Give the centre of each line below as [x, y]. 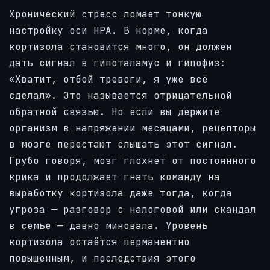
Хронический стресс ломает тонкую [105, 14]
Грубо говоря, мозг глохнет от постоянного [133, 161]
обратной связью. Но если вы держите [115, 112]
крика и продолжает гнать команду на [115, 177]
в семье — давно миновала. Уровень [108, 226]
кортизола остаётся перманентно [99, 242]
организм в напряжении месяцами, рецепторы [133, 128]
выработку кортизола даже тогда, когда [121, 193]
